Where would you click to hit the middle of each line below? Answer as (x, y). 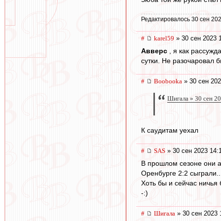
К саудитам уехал (170, 130)
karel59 (164, 38)
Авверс (155, 51)
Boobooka (168, 81)
